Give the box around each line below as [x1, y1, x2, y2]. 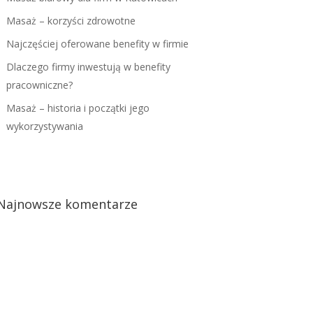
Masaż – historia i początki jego [6, 101, 150, 115]
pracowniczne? [6, 78, 73, 92]
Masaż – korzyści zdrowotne [6, 14, 136, 28]
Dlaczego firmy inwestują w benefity [6, 60, 170, 74]
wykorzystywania [6, 119, 83, 133]
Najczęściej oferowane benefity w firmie [6, 37, 189, 51]
